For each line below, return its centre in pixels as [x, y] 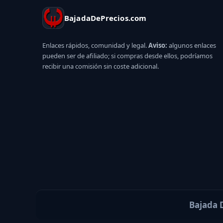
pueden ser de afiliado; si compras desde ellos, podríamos [127, 56]
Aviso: [158, 45]
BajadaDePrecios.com [105, 18]
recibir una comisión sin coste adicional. [100, 66]
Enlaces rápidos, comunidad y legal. [95, 45]
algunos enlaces [191, 45]
